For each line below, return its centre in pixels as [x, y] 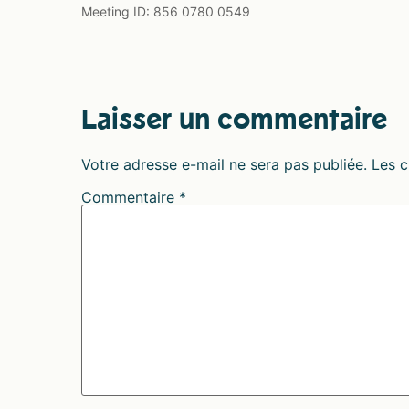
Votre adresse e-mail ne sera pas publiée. [224, 164]
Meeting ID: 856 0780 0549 [166, 11]
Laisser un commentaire [234, 120]
